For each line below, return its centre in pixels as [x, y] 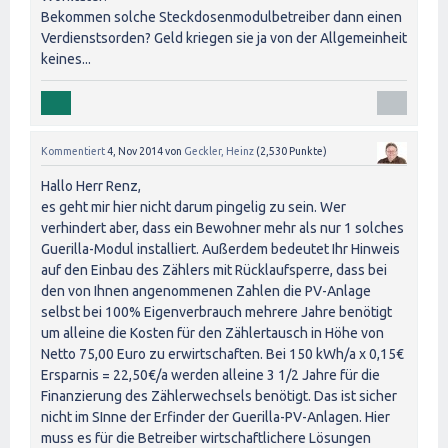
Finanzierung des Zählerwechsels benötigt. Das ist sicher [219, 395]
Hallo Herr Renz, [91, 185]
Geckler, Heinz [219, 150]
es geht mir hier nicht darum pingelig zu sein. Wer [193, 206]
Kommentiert [73, 150]
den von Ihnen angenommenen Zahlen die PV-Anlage [206, 290]
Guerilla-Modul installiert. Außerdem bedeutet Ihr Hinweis [220, 248]
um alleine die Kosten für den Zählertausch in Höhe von [212, 332]
